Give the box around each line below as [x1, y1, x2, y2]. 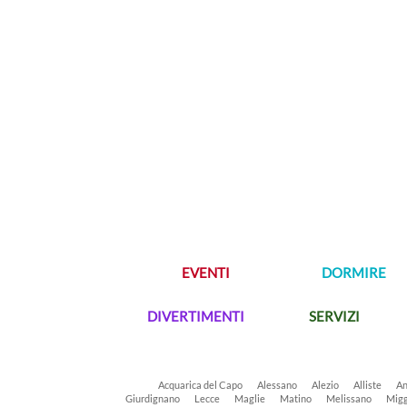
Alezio [312, 379, 339, 391]
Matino [280, 392, 312, 404]
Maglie [234, 392, 265, 404]
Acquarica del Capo [158, 379, 243, 391]
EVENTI [181, 264, 230, 281]
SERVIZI [308, 308, 360, 324]
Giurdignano [125, 392, 180, 404]
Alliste [353, 379, 382, 391]
